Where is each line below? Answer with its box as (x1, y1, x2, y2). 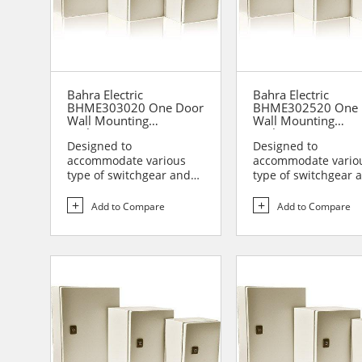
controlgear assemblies (67, 182, 193, 198)
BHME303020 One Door (67, 99, 204, 116)
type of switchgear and (67, 167, 191, 183)
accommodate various (67, 153, 186, 169)
